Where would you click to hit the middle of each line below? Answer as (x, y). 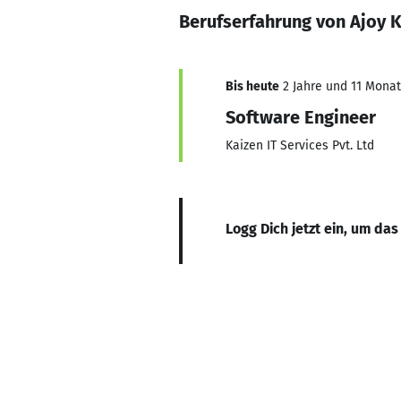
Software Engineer (301, 117)
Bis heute (252, 86)
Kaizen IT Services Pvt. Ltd (300, 145)
